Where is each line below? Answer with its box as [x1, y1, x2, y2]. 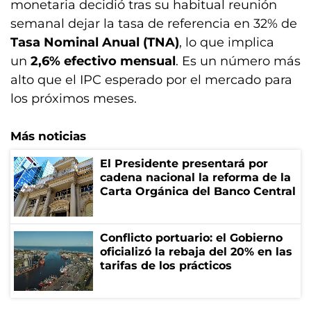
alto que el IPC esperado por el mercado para [10, 72, 292, 87]
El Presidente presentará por [100, 157, 268, 170]
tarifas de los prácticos [100, 259, 232, 272]
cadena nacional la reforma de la [100, 171, 291, 184]
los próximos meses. [10, 91, 137, 106]
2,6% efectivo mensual [31, 53, 176, 69]
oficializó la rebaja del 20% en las [100, 245, 292, 258]
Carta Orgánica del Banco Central [100, 185, 296, 198]
